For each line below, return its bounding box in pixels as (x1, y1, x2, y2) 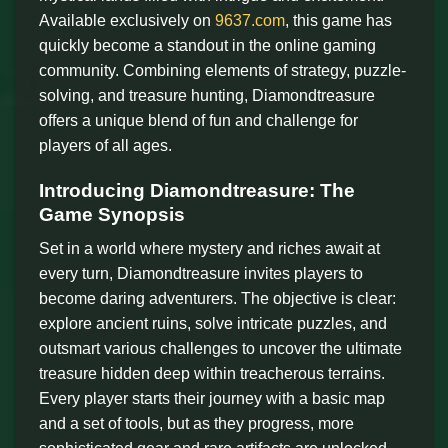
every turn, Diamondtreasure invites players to (39, 265, 363, 283)
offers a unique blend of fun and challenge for (39, 111, 358, 129)
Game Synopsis (39, 203, 185, 225)
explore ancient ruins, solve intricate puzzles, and (39, 315, 387, 333)
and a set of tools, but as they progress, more (39, 415, 354, 433)
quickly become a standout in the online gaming (39, 36, 376, 54)
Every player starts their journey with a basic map (39, 390, 385, 408)
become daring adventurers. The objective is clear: (39, 290, 396, 308)
